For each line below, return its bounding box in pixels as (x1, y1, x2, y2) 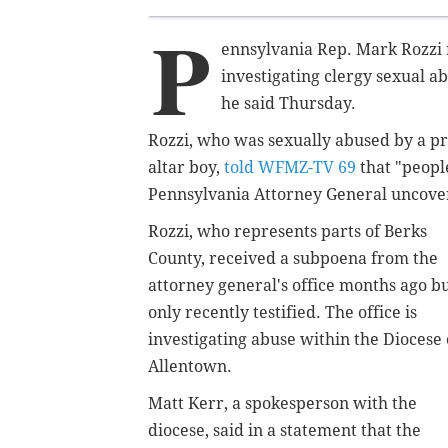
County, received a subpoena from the (148, 248, 438, 268)
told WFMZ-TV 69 (224, 157, 356, 177)
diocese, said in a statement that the (148, 420, 421, 440)
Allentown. (148, 356, 232, 376)
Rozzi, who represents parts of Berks (148, 221, 427, 241)
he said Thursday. (221, 93, 356, 113)
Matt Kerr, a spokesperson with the (148, 393, 417, 413)
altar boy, (148, 157, 224, 177)
